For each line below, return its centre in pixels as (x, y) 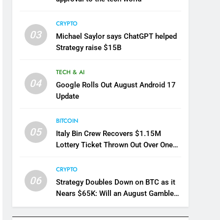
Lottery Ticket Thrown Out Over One (114, 145)
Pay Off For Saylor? (87, 205)
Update (67, 96)
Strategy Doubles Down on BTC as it (115, 182)
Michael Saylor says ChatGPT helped (116, 36)
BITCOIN (67, 121)
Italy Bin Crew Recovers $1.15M (108, 133)
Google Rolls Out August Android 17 (116, 85)
